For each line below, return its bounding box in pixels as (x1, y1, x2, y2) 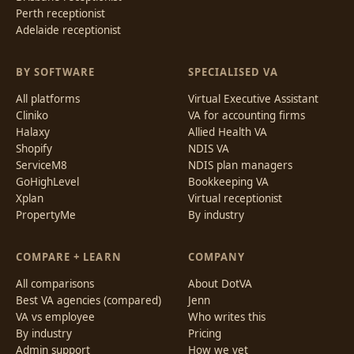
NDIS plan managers (188, 158, 292, 172)
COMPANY (188, 250, 246, 264)
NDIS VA (188, 141, 229, 156)
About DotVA (188, 277, 252, 291)
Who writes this (188, 310, 265, 324)
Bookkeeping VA (188, 175, 269, 189)
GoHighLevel (16, 175, 79, 189)
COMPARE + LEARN (16, 250, 122, 264)
